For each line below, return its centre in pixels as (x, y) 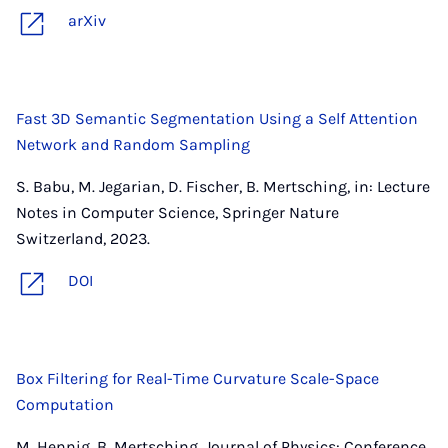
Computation (65, 404)
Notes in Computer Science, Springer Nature (177, 212)
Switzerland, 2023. (83, 238)
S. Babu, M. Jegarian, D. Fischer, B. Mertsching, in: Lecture (223, 186)
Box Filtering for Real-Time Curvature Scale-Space (197, 378)
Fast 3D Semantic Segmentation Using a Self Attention (217, 118)
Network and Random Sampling (133, 144)
